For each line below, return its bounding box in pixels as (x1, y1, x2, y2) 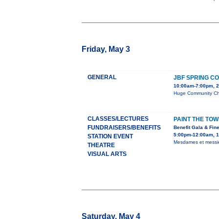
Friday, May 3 (82, 45, 130, 54)
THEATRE (88, 142, 115, 149)
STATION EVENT (88, 133, 133, 140)
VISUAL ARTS (88, 151, 127, 158)
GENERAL (88, 74, 116, 81)
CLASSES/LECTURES (88, 115, 149, 123)
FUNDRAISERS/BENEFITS (88, 124, 161, 131)
